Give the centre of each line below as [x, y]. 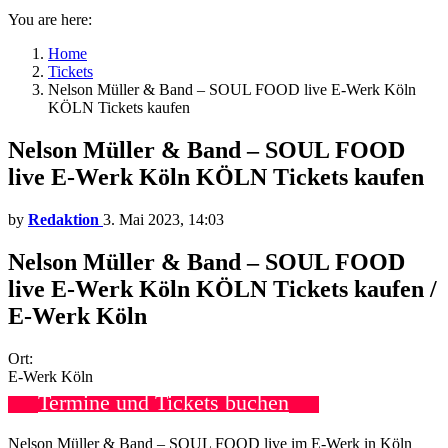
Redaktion [63, 219]
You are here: [50, 19]
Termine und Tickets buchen [163, 402]
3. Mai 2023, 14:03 [163, 219]
